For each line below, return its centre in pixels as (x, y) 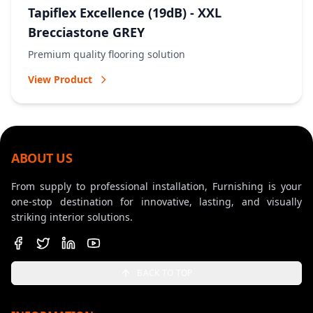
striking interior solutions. (72, 217)
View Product (60, 79)
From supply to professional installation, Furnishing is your (156, 186)
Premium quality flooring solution (107, 54)
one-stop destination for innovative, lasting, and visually (156, 201)
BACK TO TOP (165, 272)
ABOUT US (42, 158)
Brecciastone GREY (86, 32)
